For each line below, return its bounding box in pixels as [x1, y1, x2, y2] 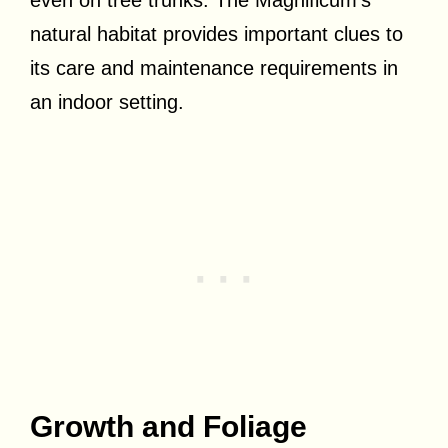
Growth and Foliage [30, 409, 307, 443]
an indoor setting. [30, 90, 184, 113]
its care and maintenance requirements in [30, 56, 398, 79]
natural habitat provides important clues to [30, 22, 403, 45]
